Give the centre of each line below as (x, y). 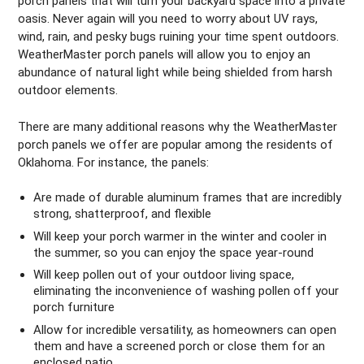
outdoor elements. (68, 91)
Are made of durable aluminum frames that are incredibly (188, 198)
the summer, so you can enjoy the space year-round (174, 252)
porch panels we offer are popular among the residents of (176, 144)
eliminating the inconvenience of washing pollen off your (186, 291)
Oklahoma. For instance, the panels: (114, 162)
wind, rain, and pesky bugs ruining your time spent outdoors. (179, 37)
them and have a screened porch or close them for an (180, 346)
